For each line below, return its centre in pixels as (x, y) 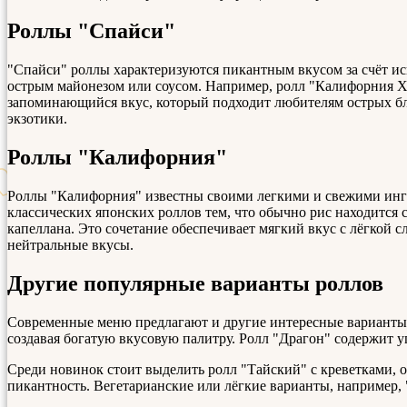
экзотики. (37, 119)
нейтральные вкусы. (70, 245)
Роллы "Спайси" (91, 31)
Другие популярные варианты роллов (195, 284)
